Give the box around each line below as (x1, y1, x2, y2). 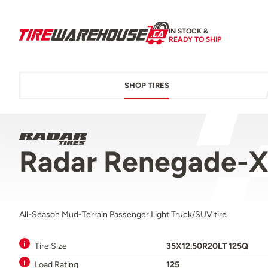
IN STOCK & (169, 26, 208, 35)
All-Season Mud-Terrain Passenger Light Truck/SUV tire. (19, 209, 229, 220)
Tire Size (35, 240, 67, 252)
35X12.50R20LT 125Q (166, 240, 248, 252)
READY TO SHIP (169, 35, 221, 44)
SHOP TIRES (124, 81, 169, 90)
